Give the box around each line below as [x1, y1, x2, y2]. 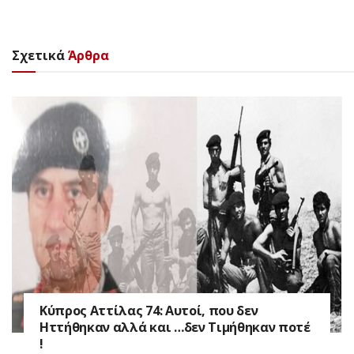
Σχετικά [12, 46, 65, 64]
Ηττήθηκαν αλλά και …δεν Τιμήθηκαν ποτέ [40, 318, 311, 336]
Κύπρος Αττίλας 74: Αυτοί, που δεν [40, 301, 258, 319]
